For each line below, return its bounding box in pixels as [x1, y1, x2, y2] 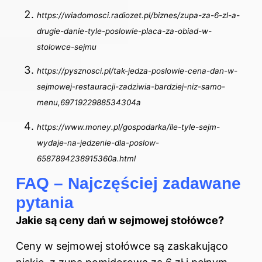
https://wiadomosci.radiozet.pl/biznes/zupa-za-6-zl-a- [37, 11, 240, 20]
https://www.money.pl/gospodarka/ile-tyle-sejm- [37, 122, 220, 132]
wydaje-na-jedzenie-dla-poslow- [37, 137, 159, 147]
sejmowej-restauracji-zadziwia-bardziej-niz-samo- [37, 82, 225, 92]
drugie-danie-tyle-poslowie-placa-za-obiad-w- [37, 26, 212, 36]
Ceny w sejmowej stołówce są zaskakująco [16, 240, 228, 253]
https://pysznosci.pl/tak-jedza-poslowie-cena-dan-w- [37, 66, 237, 76]
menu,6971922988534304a [37, 98, 141, 108]
